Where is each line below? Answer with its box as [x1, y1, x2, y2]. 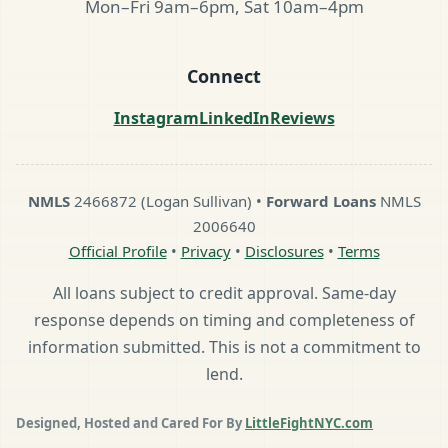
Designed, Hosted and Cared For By [16, 413, 245, 432]
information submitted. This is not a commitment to [27, 335, 421, 358]
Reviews [269, 106, 335, 129]
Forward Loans [265, 190, 376, 211]
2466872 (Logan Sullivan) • [69, 190, 266, 211]
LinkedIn [198, 106, 270, 129]
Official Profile [68, 240, 167, 261]
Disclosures [244, 240, 324, 261]
